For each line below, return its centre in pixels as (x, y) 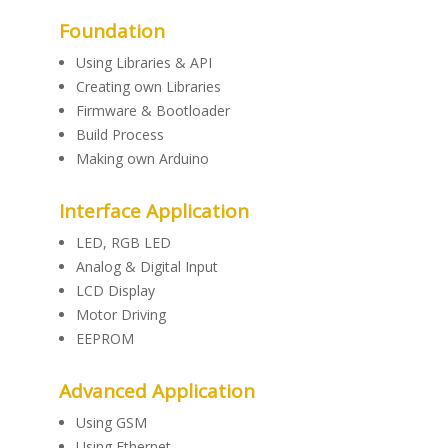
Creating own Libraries (148, 86)
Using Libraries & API (144, 62)
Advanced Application (157, 391)
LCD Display (115, 290)
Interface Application (154, 211)
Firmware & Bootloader (153, 110)
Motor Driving (121, 314)
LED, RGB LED (123, 242)
